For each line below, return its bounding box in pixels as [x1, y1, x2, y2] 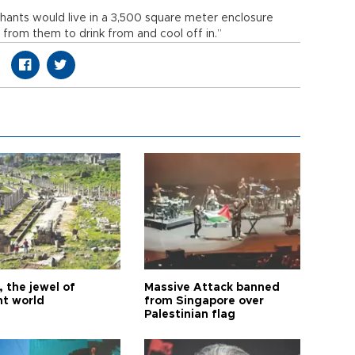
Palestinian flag [144, 309, 236, 320]
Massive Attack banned [144, 282, 281, 293]
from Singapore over [144, 296, 265, 307]
